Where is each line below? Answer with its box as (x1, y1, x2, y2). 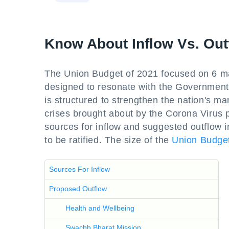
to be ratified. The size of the (44, 135, 172, 145)
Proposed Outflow (49, 185, 107, 193)
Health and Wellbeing (65, 204, 134, 212)
